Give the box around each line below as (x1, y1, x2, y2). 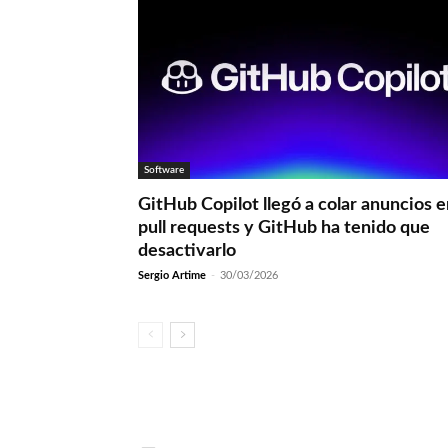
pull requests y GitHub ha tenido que (138, 219, 430, 238)
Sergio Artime (138, 270, 206, 282)
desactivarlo (138, 242, 236, 261)
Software (144, 165, 184, 176)
